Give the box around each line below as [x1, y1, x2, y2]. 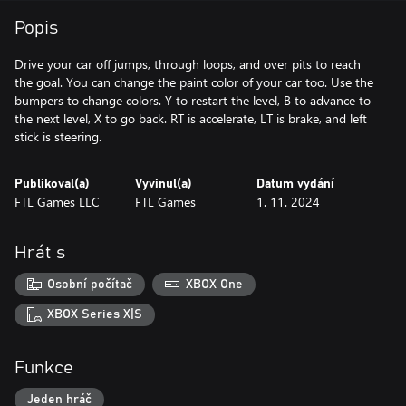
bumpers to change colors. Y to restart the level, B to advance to [14, 92, 371, 109]
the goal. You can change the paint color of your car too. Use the [14, 73, 373, 91]
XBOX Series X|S [47, 308, 143, 322]
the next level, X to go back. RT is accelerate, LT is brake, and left [14, 110, 367, 127]
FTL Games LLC [14, 193, 100, 210]
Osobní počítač [47, 277, 133, 291]
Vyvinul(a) [135, 178, 193, 190]
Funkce [14, 359, 73, 378]
